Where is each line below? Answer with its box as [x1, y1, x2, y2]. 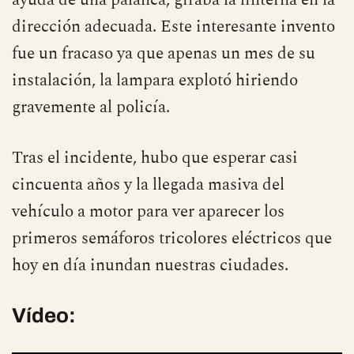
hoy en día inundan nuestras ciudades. [12, 252, 288, 278]
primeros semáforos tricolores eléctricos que [12, 225, 332, 251]
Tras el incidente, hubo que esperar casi [12, 145, 298, 171]
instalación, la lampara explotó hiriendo [12, 67, 298, 93]
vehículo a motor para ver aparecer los [12, 198, 284, 224]
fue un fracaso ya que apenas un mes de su [12, 40, 315, 66]
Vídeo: [12, 303, 76, 326]
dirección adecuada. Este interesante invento [12, 13, 335, 40]
